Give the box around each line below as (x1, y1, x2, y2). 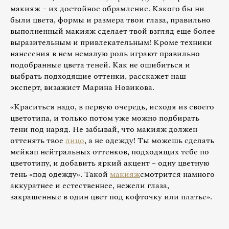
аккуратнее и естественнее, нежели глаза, (10, 179, 169, 192)
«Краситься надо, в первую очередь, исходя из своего (10, 100, 214, 113)
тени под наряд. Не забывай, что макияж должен (10, 123, 197, 135)
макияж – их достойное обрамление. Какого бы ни (10, 2, 204, 15)
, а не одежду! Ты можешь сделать (84, 134, 214, 147)
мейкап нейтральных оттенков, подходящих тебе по (10, 145, 209, 158)
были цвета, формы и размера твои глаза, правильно (10, 13, 211, 26)
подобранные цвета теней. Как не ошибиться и (10, 58, 190, 71)
